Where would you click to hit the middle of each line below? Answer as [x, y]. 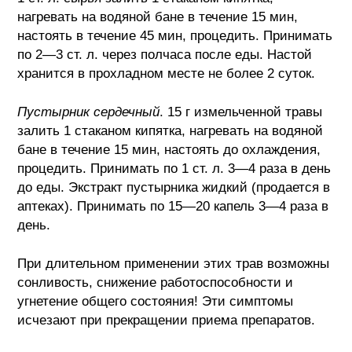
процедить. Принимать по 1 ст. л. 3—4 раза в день [174, 168]
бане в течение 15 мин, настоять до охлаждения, [169, 149]
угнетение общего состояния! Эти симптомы [156, 301]
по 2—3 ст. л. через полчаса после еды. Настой [165, 54]
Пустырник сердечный [89, 112]
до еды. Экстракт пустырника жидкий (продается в [174, 187]
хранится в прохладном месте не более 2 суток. [167, 73]
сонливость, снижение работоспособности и [156, 282]
